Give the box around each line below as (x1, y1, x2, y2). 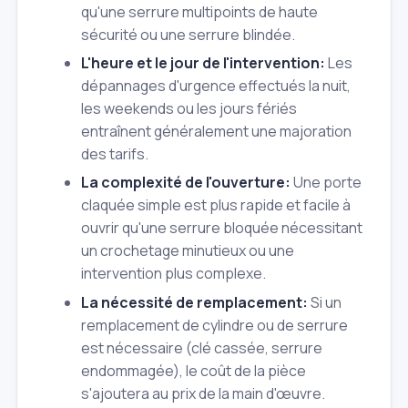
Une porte (291, 172, 362, 193)
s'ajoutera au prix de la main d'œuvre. (81, 382, 325, 403)
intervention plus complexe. (81, 263, 266, 284)
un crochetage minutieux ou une (81, 240, 294, 261)
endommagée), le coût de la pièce (81, 360, 306, 381)
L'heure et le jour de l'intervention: (81, 52, 325, 73)
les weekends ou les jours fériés (81, 97, 297, 118)
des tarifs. (81, 143, 148, 164)
